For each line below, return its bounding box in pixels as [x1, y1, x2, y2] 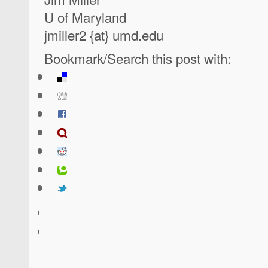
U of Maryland [44, 7, 126, 26]
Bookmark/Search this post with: [44, 48, 231, 68]
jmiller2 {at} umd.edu [44, 25, 163, 44]
